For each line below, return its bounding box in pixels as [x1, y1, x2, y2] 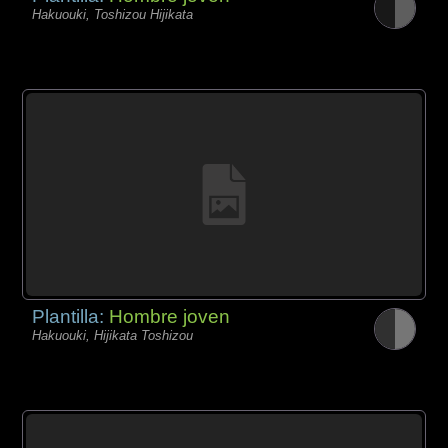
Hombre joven [109, 305, 231, 327]
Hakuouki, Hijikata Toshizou [32, 327, 194, 343]
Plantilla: [32, 305, 110, 327]
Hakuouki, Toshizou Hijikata [32, 7, 194, 23]
